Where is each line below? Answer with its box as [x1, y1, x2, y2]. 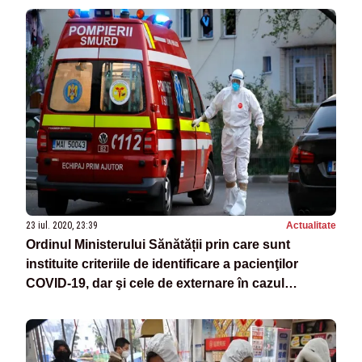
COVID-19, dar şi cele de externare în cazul [26, 276, 284, 291]
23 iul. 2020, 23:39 [26, 220, 98, 232]
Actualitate [286, 220, 336, 232]
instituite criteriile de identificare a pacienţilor [26, 257, 298, 271]
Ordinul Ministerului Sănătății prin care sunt [26, 238, 290, 252]
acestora [26, 296, 79, 310]
